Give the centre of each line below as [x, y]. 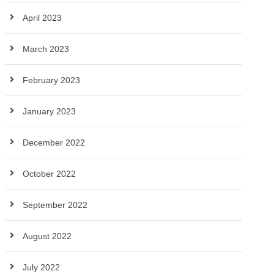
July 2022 [42, 267]
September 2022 [55, 205]
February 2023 [52, 80]
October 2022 [50, 174]
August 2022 [47, 236]
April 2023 [43, 18]
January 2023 [50, 111]
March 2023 [46, 49]
